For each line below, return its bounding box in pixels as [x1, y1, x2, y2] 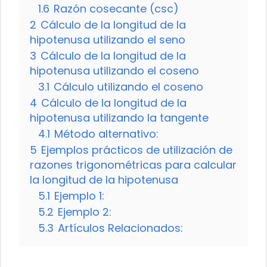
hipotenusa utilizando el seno [30, 32, 185, 47]
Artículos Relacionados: [58, 220, 183, 235]
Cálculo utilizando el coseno [54, 79, 203, 94]
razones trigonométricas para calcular [30, 157, 237, 172]
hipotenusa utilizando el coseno [30, 63, 199, 78]
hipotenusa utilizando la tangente [30, 110, 209, 125]
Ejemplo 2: [58, 204, 111, 219]
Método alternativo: [54, 126, 159, 141]
